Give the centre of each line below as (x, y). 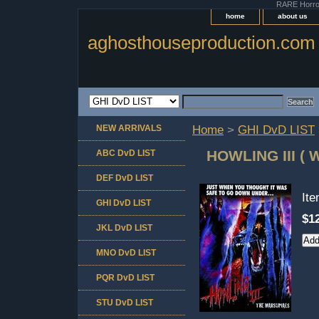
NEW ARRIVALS (129, 128)
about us (293, 16)
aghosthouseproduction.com (202, 43)
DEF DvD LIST (125, 178)
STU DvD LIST (125, 302)
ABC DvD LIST (126, 153)
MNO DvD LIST (126, 252)
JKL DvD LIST (124, 228)
